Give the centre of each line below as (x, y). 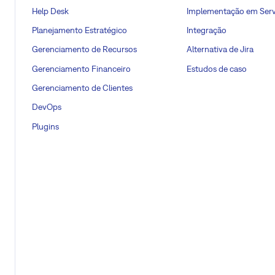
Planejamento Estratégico (79, 30)
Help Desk (50, 11)
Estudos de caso (217, 68)
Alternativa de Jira (220, 49)
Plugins (45, 126)
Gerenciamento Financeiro (81, 68)
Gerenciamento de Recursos (84, 49)
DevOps (47, 107)
